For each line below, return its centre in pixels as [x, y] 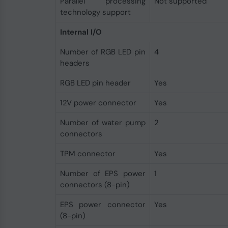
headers [75, 63]
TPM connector [88, 154]
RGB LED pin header [95, 83]
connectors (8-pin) [95, 185]
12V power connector [98, 103]
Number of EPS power [103, 174]
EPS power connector [103, 205]
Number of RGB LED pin [103, 52]
